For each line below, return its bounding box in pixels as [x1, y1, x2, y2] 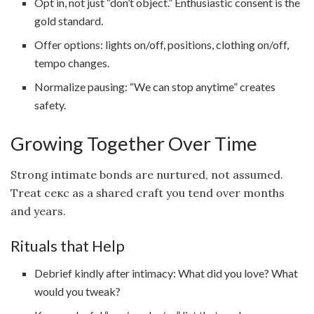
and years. [11, 204, 66, 219]
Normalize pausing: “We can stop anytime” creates [34, 79, 276, 93]
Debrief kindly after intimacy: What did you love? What [34, 266, 299, 280]
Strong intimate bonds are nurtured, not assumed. [11, 168, 283, 182]
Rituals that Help [11, 236, 125, 255]
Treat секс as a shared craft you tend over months [11, 186, 285, 200]
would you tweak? [34, 284, 121, 298]
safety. [34, 97, 67, 111]
